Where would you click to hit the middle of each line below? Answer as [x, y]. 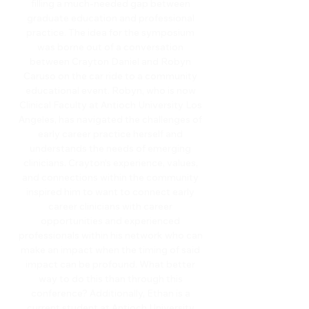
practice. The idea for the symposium [110, 32]
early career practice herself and [110, 134]
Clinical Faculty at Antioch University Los [110, 105]
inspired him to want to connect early [110, 192]
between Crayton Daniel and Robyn [110, 61]
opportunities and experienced [110, 221]
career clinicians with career [110, 206]
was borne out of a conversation [110, 47]
